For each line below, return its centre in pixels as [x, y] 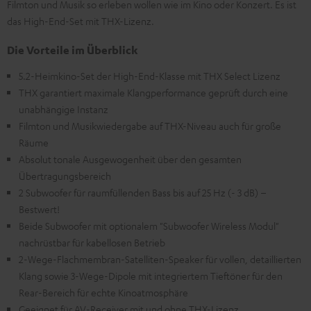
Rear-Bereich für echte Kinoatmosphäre [103, 292]
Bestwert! [39, 209]
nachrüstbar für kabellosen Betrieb [92, 242]
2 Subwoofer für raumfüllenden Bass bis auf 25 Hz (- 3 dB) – [143, 192]
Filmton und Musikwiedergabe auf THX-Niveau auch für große [150, 126]
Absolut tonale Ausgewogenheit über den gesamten [130, 159]
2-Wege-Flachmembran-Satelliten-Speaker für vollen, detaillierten [160, 259]
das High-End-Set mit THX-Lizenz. [81, 21]
